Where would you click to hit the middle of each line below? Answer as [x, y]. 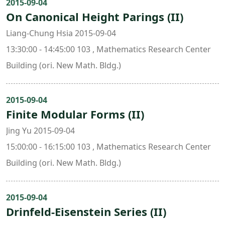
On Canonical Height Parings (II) [95, 17]
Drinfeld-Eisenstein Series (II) [86, 211]
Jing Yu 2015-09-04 [40, 131]
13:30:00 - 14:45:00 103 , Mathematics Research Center [108, 49]
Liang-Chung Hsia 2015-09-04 [61, 33]
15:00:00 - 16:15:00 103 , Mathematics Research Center [108, 147]
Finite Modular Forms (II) [75, 114]
